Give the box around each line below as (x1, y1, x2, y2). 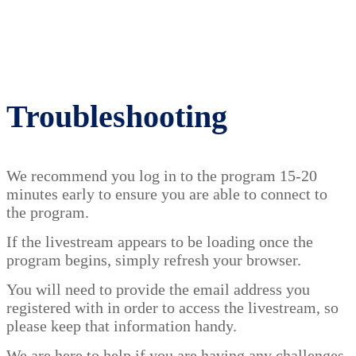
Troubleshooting (6, 99, 227, 134)
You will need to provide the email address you (6, 281, 310, 298)
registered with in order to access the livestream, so (6, 299, 339, 316)
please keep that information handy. (6, 317, 241, 335)
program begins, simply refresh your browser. (6, 251, 305, 269)
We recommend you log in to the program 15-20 (6, 167, 317, 184)
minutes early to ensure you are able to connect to (6, 185, 327, 203)
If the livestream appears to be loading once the (6, 233, 313, 250)
